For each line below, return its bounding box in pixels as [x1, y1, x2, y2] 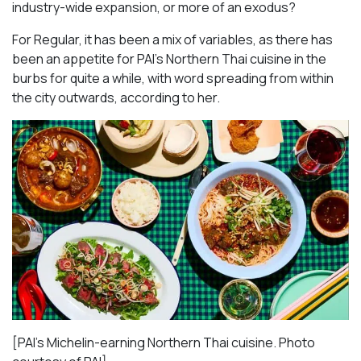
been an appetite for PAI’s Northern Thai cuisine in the [12, 50, 326, 68]
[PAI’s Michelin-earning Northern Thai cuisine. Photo [12, 333, 315, 351]
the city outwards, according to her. [12, 89, 220, 107]
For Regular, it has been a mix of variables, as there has [12, 31, 333, 49]
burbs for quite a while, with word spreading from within [12, 69, 334, 88]
